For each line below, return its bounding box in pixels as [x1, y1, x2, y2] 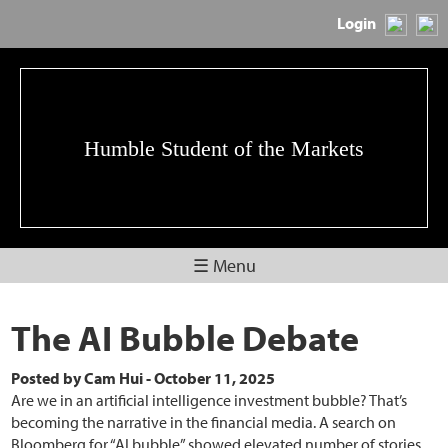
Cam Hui [84, 368, 144, 388]
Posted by [11, 368, 85, 388]
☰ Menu [192, 254, 256, 277]
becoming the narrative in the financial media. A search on [11, 412, 397, 432]
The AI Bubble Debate [11, 314, 360, 360]
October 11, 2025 [154, 368, 276, 388]
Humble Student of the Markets [84, 135, 364, 161]
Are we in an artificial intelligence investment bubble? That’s [11, 390, 408, 410]
